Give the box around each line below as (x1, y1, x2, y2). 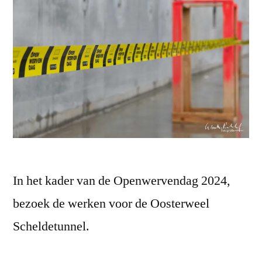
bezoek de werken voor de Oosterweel (13, 195, 209, 212)
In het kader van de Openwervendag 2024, (13, 173, 230, 189)
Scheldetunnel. (13, 218, 89, 235)
